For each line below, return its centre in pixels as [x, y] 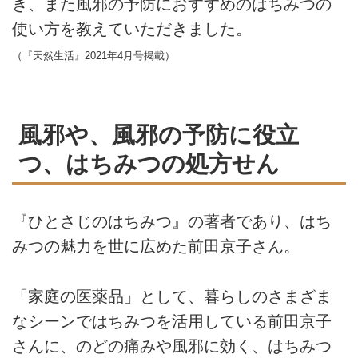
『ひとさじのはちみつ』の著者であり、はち [172, 222]
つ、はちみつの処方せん [149, 163]
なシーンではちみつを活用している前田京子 [172, 321]
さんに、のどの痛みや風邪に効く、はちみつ [172, 346]
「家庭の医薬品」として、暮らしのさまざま [172, 296]
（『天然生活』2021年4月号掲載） [93, 56]
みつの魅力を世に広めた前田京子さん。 [156, 247]
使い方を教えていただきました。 [132, 29]
